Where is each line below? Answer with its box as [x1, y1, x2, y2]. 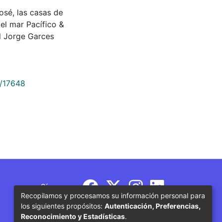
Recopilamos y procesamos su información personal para [21, 191, 205, 200]
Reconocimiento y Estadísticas [21, 212, 125, 221]
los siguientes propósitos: [21, 201, 105, 210]
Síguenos [41, 181, 75, 192]
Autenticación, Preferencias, [105, 201, 201, 210]
